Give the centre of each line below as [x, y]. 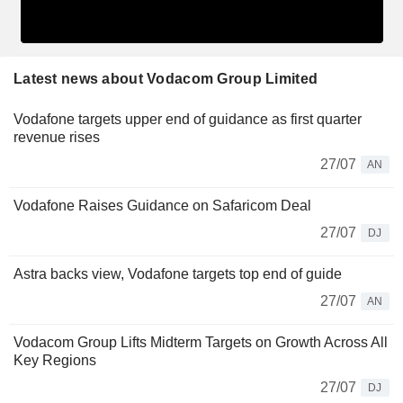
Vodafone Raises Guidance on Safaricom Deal [162, 205]
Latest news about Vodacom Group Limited [166, 78]
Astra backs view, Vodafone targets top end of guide [178, 273]
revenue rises [57, 137]
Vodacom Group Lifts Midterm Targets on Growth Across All [201, 342]
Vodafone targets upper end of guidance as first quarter [188, 119]
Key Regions [55, 360]
